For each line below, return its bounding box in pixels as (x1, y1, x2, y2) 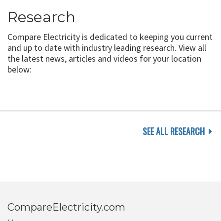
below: (7, 64, 32, 75)
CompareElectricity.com (7, 201, 125, 214)
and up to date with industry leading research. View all (7, 42, 206, 54)
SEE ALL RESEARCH (143, 125, 205, 138)
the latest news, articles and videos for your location (7, 53, 201, 65)
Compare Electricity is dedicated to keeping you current (7, 31, 213, 43)
